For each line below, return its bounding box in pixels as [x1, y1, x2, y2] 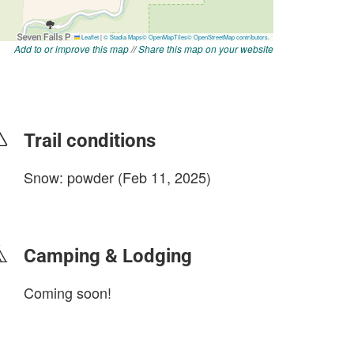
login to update [24, 194, 98, 210]
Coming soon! [24, 282, 111, 303]
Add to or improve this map [14, 42, 129, 55]
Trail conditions [24, 130, 156, 152]
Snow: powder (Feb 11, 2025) [24, 167, 211, 187]
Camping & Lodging [24, 245, 192, 267]
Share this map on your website [138, 42, 273, 55]
